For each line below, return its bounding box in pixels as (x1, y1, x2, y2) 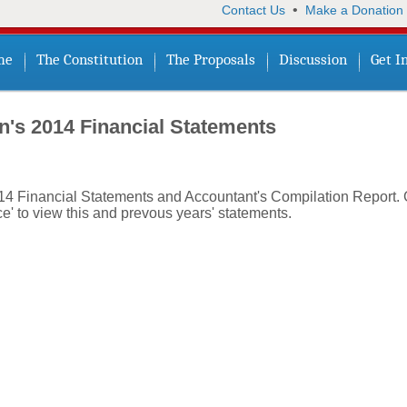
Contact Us (222, 3, 285, 17)
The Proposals (166, 51, 255, 68)
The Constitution (36, 51, 143, 68)
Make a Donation (305, 3, 403, 17)
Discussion (279, 51, 347, 68)
